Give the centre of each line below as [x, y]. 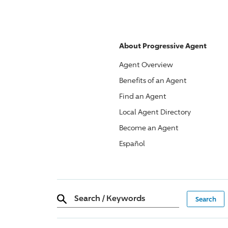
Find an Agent [143, 96]
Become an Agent [149, 127]
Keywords [125, 198]
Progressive [163, 46]
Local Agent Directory [155, 112]
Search [87, 198]
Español [132, 143]
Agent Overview [146, 64]
